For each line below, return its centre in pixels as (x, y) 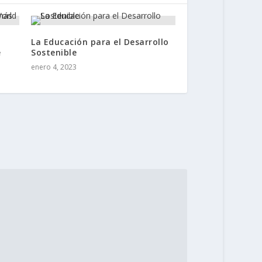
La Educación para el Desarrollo (100, 42)
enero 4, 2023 (54, 67)
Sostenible (54, 52)
